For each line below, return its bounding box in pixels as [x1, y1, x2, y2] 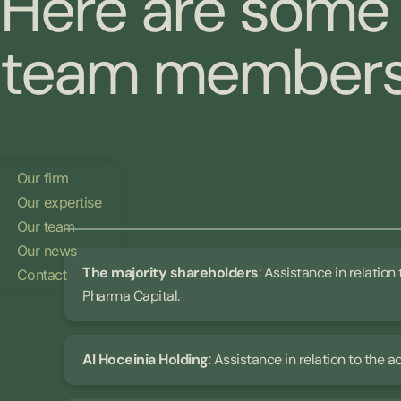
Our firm [16, 168, 69, 187]
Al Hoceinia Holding [82, 350, 209, 370]
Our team [16, 217, 75, 235]
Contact [16, 265, 67, 284]
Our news [16, 241, 77, 260]
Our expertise [16, 192, 102, 211]
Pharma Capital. [82, 286, 180, 306]
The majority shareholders [82, 263, 259, 283]
